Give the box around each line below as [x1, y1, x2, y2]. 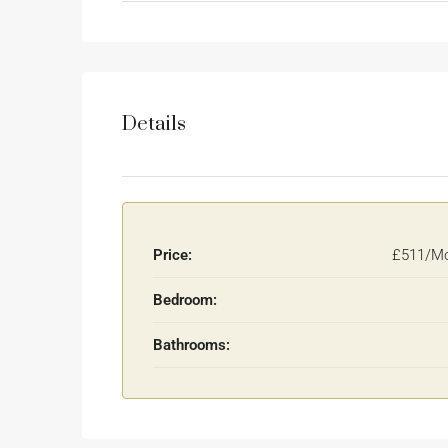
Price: [153, 246, 192, 265]
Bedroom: [153, 291, 217, 310]
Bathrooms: [153, 336, 230, 355]
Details [122, 111, 186, 137]
